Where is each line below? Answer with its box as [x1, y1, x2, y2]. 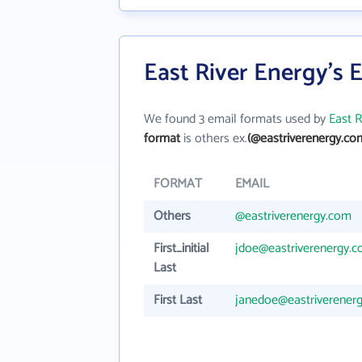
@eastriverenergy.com [235, 205, 351, 227]
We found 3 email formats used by [144, 108, 329, 130]
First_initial [154, 238, 209, 259]
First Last [154, 289, 202, 311]
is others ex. [180, 128, 247, 149]
